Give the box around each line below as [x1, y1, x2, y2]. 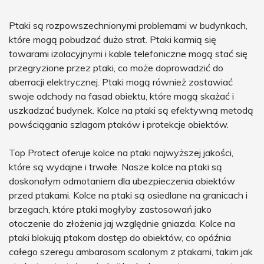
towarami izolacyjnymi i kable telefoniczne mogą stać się [9, 48, 247, 60]
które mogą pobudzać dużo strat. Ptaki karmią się [9, 34, 216, 46]
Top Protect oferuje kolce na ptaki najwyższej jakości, [9, 147, 233, 159]
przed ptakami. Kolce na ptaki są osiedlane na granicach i [9, 189, 247, 202]
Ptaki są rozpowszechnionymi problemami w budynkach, [9, 19, 247, 32]
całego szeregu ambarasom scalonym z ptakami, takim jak [9, 246, 253, 258]
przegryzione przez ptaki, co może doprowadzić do [9, 62, 223, 74]
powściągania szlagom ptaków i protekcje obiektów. [9, 118, 229, 131]
